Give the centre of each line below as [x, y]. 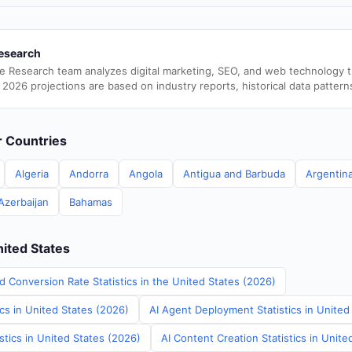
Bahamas [91, 202]
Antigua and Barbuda [234, 174]
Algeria [32, 174]
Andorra [89, 174]
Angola [146, 174]
